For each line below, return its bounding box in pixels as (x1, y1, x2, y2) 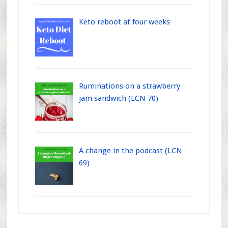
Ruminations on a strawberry (79, 81, 181, 91)
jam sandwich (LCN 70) (79, 94, 159, 103)
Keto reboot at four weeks (79, 17, 170, 27)
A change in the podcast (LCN (79, 146, 183, 155)
